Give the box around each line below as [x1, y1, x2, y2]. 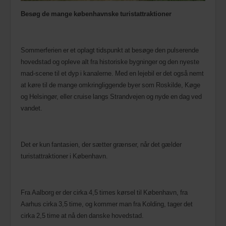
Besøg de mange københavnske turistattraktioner [21, 9, 172, 19]
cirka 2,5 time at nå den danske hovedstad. [21, 211, 144, 220]
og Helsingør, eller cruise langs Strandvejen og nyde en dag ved [21, 92, 202, 101]
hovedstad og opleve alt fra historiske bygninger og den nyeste [21, 57, 199, 67]
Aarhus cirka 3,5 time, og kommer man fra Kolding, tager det [21, 199, 193, 209]
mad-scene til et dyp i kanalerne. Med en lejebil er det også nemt [21, 69, 204, 78]
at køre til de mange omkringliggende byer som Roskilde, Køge [21, 80, 200, 90]
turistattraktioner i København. [21, 151, 108, 161]
